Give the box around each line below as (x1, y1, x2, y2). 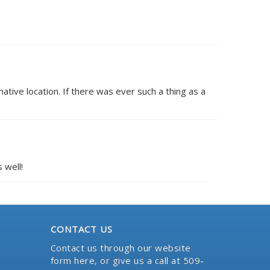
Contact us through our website (50, 241, 191, 254)
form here (50, 254, 95, 266)
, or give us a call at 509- (95, 254, 204, 266)
